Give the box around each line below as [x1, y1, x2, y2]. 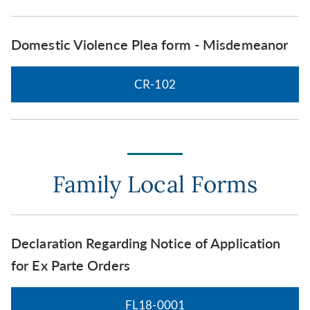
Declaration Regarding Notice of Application [11, 235, 281, 252]
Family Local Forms [52, 170, 258, 199]
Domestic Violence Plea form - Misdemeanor [11, 35, 289, 53]
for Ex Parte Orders [11, 257, 130, 274]
